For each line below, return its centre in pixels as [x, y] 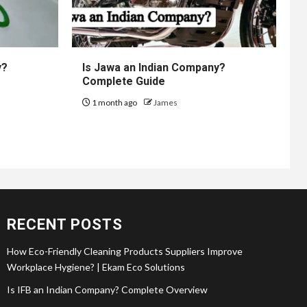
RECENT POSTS [65, 224]
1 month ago [114, 102]
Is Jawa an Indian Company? [153, 67]
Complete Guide [123, 81]
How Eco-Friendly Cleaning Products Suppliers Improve [125, 251]
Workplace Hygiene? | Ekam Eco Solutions [96, 267]
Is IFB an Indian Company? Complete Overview [107, 289]
